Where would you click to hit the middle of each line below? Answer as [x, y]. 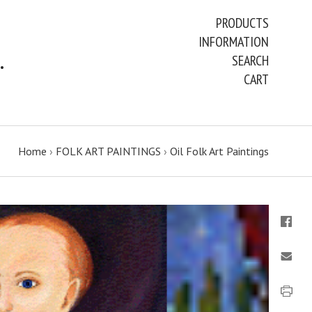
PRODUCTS [242, 23]
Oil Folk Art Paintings [219, 151]
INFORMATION [234, 42]
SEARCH [250, 61]
